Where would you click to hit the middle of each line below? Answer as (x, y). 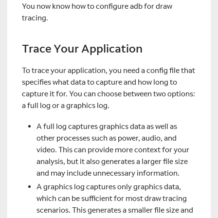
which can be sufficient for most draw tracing (112, 198)
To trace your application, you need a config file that (109, 71)
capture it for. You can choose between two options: (109, 94)
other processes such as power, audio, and (107, 138)
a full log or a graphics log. (66, 106)
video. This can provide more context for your (113, 149)
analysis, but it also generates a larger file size (112, 161)
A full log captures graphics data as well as (107, 126)
